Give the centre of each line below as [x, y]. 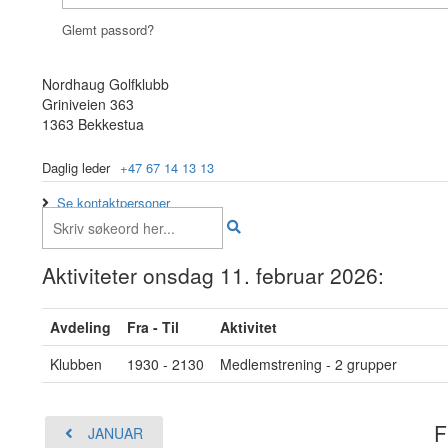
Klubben [76, 364]
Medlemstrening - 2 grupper [308, 364]
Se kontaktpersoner [113, 202]
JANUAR [115, 433]
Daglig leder [76, 167]
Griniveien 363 [88, 104]
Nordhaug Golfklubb [105, 84]
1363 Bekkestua [93, 124]
